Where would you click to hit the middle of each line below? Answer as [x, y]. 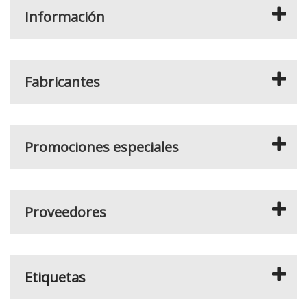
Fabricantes [62, 82]
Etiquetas [55, 277]
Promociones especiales [102, 147]
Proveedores [65, 212]
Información [65, 17]
